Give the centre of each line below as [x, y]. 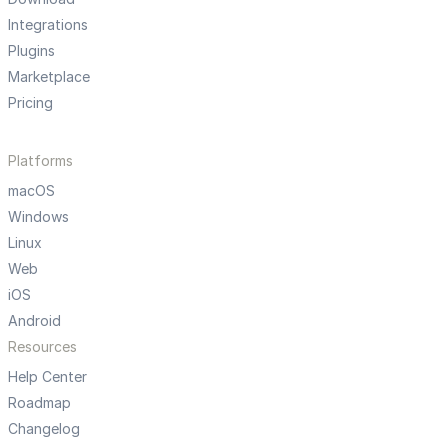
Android [34, 320]
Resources [42, 346]
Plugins [31, 50]
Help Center [47, 376]
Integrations [48, 24]
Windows [38, 216]
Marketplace [49, 76]
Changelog [44, 428]
